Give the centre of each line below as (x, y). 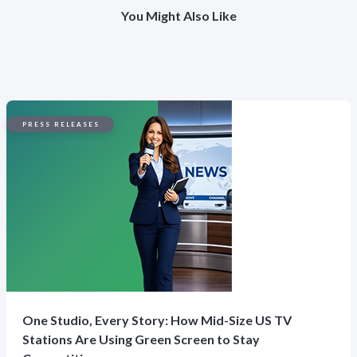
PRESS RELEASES (61, 124)
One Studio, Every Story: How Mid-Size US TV (157, 320)
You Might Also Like (178, 16)
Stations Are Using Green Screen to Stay (141, 339)
